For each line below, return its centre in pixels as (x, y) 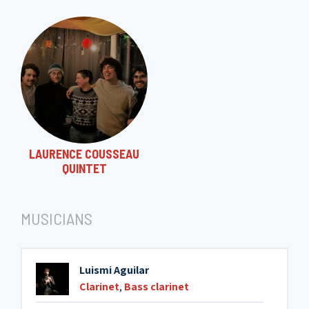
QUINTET (84, 168)
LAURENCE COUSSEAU (84, 154)
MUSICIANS (57, 218)
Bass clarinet (157, 287)
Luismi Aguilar (114, 270)
